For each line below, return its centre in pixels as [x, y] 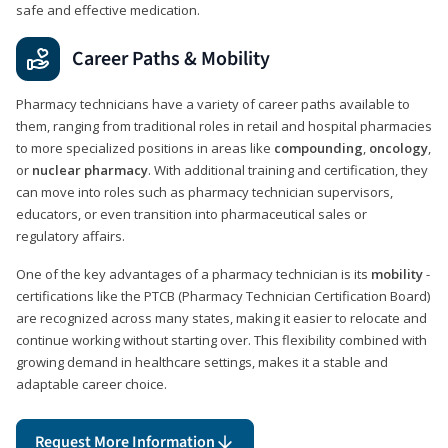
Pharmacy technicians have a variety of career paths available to [213, 104]
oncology [398, 148]
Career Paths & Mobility [171, 59]
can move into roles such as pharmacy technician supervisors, [204, 192]
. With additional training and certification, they [288, 170]
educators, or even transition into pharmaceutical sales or [191, 214]
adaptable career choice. [91, 384]
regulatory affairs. [70, 236]
